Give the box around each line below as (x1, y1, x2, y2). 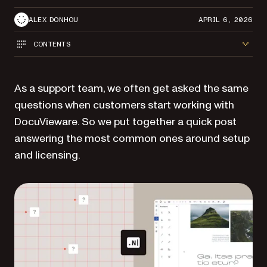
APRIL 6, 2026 (198, 15, 253, 23)
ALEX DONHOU (29, 15, 79, 23)
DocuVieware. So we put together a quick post (14, 114, 237, 129)
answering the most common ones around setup (14, 131, 250, 146)
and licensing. (14, 148, 80, 163)
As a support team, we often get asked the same (14, 81, 249, 96)
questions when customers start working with (14, 98, 234, 113)
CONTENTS (33, 40, 70, 48)
